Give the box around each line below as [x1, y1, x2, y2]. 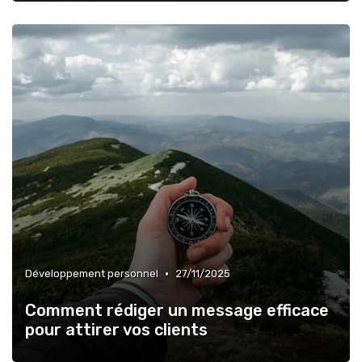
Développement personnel [25, 267, 158, 280]
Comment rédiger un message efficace [25, 301, 329, 320]
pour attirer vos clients [25, 320, 208, 339]
